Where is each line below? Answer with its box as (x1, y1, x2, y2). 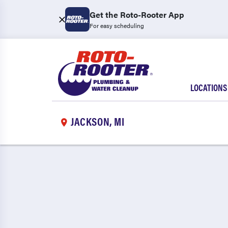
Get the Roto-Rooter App (90, 9, 184, 20)
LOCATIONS (190, 81, 227, 94)
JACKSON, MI (71, 112, 125, 129)
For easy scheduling (90, 21, 144, 30)
